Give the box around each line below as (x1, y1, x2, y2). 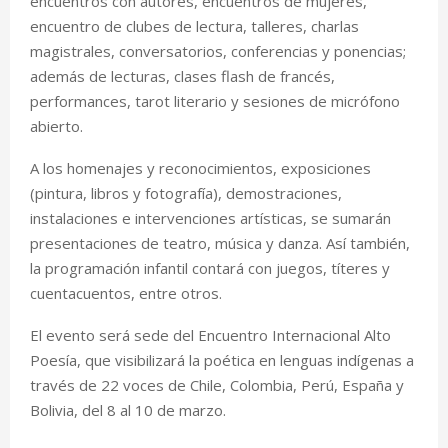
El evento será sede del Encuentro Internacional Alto (30, 324, 391, 345)
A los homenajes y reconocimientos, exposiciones (30, 157, 371, 178)
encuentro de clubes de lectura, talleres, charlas (30, 15, 359, 36)
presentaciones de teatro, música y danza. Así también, (30, 232, 410, 253)
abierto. (30, 115, 83, 136)
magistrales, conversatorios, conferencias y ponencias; (30, 40, 406, 61)
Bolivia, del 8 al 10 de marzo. (30, 399, 226, 420)
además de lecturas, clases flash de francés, (30, 65, 335, 86)
